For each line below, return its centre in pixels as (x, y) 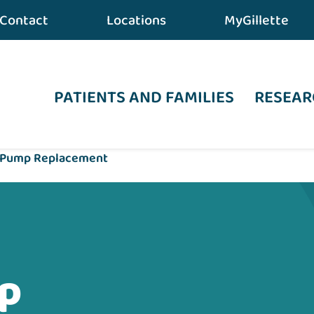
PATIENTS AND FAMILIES (144, 98)
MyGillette (256, 20)
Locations (136, 20)
